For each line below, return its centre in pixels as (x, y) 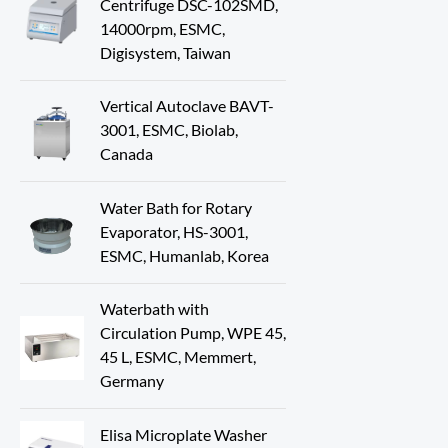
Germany (132, 381)
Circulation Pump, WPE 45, (193, 333)
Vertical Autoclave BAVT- (187, 106)
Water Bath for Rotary (176, 207)
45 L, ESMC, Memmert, (178, 357)
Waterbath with (154, 309)
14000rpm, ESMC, (162, 28)
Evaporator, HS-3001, (174, 231)
